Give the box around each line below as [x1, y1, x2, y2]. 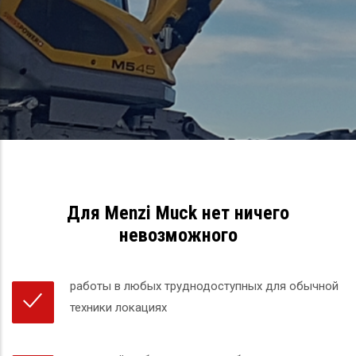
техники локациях [70, 300, 167, 315]
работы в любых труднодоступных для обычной [70, 278, 339, 293]
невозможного [118, 223, 238, 246]
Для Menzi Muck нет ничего [67, 201, 289, 224]
